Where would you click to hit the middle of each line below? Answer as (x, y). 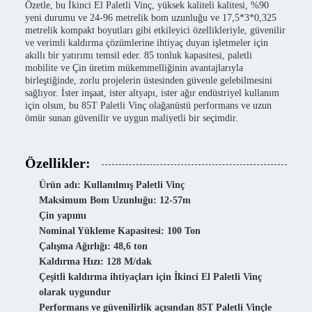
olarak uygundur (75, 292)
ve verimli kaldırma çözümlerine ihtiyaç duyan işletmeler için (147, 43)
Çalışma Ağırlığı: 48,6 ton (93, 246)
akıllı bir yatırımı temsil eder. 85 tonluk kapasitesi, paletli (139, 55)
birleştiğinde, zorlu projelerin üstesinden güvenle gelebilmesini (149, 80)
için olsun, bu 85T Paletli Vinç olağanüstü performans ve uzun (148, 106)
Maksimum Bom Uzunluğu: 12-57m (115, 200)
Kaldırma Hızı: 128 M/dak (95, 262)
